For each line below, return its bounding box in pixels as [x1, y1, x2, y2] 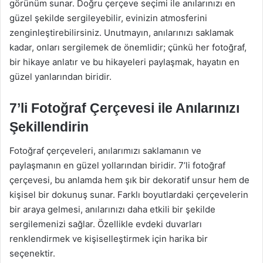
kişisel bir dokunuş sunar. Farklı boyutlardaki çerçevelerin [9, 188, 248, 200]
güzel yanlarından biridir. [9, 71, 112, 82]
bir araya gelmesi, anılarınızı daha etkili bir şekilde [9, 203, 215, 215]
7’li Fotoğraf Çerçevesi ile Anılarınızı [9, 100, 240, 116]
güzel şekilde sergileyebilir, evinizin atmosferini [9, 12, 207, 23]
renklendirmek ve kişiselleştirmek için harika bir [9, 232, 208, 244]
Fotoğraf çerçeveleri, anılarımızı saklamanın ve [9, 144, 201, 156]
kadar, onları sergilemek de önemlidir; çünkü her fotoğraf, [9, 42, 247, 53]
